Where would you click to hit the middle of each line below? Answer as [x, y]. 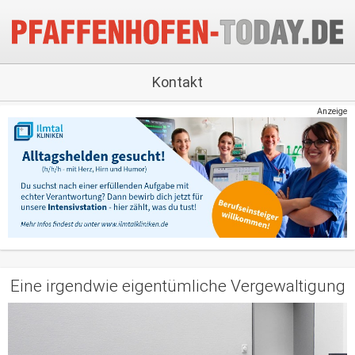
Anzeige [332, 111]
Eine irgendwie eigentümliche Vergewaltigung [177, 286]
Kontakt [177, 82]
